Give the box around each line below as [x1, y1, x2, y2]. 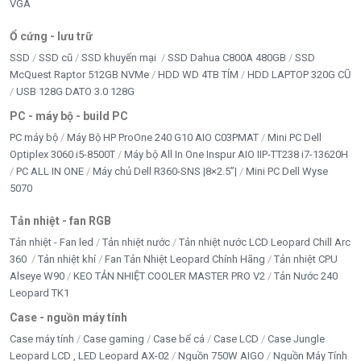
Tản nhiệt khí [38, 253, 96, 266]
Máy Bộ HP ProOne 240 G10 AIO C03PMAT [67, 131, 259, 144]
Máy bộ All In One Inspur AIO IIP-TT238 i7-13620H [124, 148, 348, 161]
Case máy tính [10, 333, 74, 346]
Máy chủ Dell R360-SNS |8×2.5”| [93, 165, 237, 178]
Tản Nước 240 [274, 270, 338, 283]
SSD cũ [39, 52, 73, 64]
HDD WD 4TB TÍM [158, 68, 239, 81]
